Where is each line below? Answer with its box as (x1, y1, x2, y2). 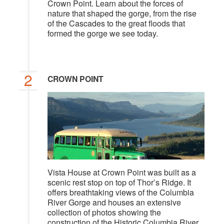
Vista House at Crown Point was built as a (47, 166, 196, 178)
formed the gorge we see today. (47, 27, 158, 39)
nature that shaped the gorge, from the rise (47, 7, 196, 19)
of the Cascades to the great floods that (47, 17, 185, 29)
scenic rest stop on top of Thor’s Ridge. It (47, 176, 191, 188)
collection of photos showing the (47, 206, 161, 218)
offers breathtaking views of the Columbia (47, 186, 194, 198)
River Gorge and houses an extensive (47, 196, 181, 208)
